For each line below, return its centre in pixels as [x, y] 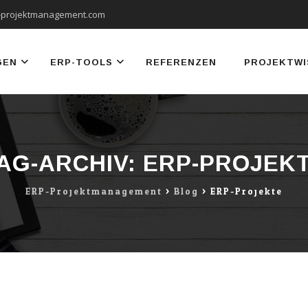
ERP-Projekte [246, 192]
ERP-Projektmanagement [94, 192]
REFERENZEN [181, 62]
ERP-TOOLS [81, 62]
